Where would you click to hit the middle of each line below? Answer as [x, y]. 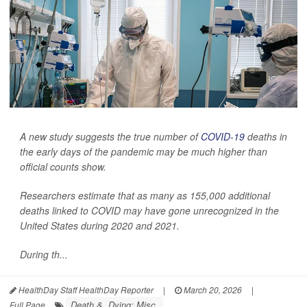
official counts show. [63, 166]
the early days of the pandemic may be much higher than [144, 151]
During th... [44, 254]
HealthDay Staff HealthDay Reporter [85, 289]
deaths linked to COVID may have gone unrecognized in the [149, 210]
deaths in [266, 136]
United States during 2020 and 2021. [100, 225]
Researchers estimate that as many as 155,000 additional [145, 195]
